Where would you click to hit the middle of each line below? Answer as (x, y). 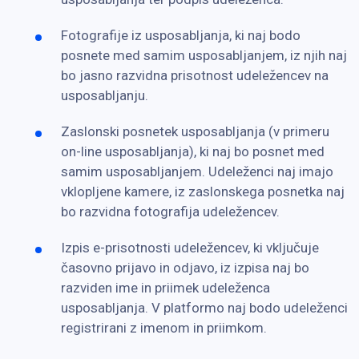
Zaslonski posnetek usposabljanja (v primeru (195, 131)
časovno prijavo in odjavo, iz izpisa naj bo (185, 267)
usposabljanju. (105, 95)
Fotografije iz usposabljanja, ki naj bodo (181, 35)
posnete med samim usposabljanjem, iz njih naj (204, 55)
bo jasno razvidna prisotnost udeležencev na (195, 75)
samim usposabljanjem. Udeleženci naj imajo (197, 171)
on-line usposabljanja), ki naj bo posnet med (193, 151)
